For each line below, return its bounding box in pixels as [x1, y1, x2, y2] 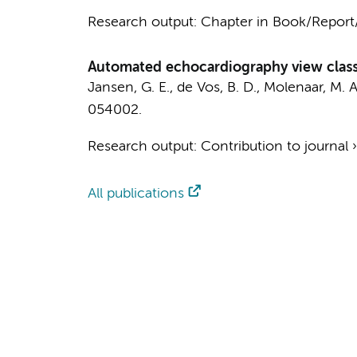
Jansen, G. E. [87, 80, 170, 95]
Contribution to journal [200, 139, 348, 154]
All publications [87, 186, 184, 201]
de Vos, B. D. [176, 80, 257, 95]
